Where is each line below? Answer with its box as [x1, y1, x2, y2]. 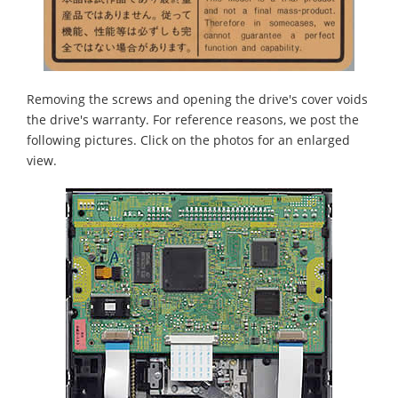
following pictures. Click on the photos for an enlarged [27, 131, 350, 148]
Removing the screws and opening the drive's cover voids [27, 90, 368, 107]
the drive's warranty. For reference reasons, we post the [27, 110, 359, 128]
